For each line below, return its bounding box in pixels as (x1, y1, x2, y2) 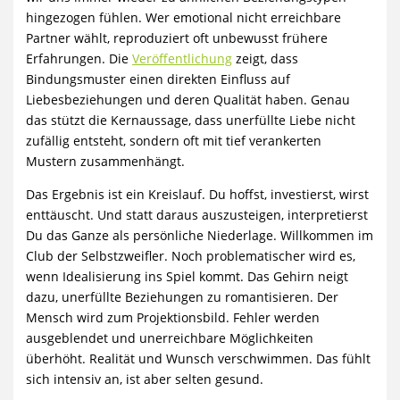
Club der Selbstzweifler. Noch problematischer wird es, (26, 246, 356, 264)
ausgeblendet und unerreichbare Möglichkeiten (26, 329, 314, 346)
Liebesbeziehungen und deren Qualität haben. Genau (26, 90, 351, 108)
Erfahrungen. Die (26, 49, 133, 67)
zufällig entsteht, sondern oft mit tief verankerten (26, 131, 322, 149)
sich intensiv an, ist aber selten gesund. (26, 370, 264, 387)
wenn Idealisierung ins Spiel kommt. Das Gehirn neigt (26, 267, 349, 285)
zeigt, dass (232, 49, 299, 67)
